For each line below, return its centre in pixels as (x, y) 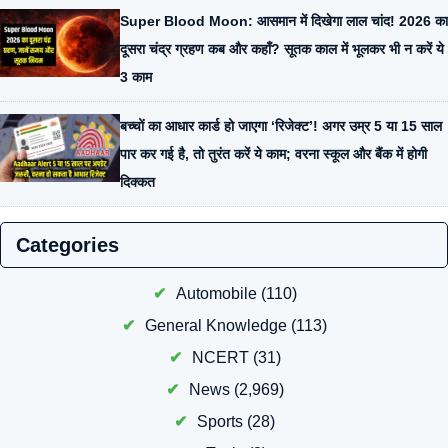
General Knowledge (216, 325)
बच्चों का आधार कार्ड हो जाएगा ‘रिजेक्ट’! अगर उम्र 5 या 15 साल (281, 125)
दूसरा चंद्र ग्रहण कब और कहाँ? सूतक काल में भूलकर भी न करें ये (282, 48)
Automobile (216, 293)
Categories (67, 244)
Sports (220, 421)
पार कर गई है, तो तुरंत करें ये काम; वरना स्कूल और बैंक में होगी (273, 153)
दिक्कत (137, 181)
